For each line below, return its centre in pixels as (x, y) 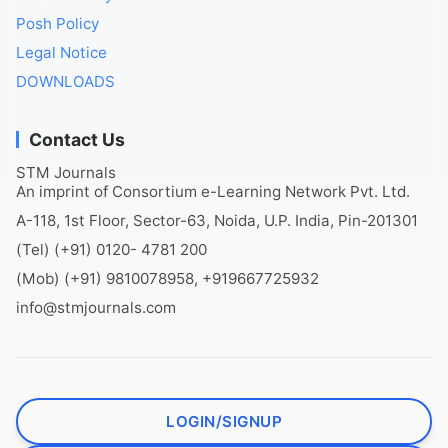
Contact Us (77, 140)
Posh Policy (57, 24)
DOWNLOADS (65, 82)
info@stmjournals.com (96, 308)
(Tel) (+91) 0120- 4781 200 (111, 250)
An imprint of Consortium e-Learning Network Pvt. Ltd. (213, 192)
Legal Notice (61, 53)
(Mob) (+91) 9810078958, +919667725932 (167, 279)
